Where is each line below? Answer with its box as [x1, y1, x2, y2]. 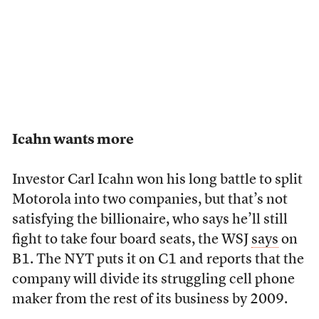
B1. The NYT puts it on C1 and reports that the [11, 253, 304, 267]
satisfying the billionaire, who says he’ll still [11, 213, 288, 227]
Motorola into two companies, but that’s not [11, 193, 288, 207]
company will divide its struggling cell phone [11, 273, 295, 287]
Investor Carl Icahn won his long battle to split [11, 173, 303, 187]
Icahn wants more [11, 133, 134, 147]
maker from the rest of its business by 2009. [11, 293, 288, 307]
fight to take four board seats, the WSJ [11, 233, 251, 247]
